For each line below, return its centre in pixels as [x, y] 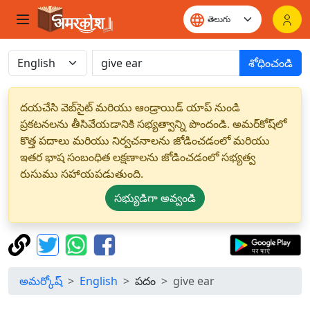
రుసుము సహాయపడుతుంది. [82, 174]
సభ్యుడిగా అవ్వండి [155, 198]
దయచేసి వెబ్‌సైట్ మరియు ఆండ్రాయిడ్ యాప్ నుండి [130, 107]
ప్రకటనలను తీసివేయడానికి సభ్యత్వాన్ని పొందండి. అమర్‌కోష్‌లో [153, 124]
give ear [194, 281]
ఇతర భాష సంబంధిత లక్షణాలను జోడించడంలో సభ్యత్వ [138, 157]
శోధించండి [271, 63]
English [99, 281]
